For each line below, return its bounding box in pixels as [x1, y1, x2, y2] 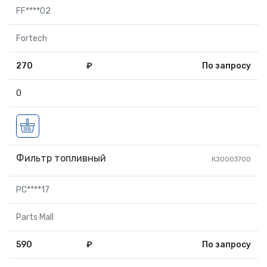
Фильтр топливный [16, 153, 106, 164]
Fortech [16, 33, 47, 44]
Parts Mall [16, 212, 54, 222]
